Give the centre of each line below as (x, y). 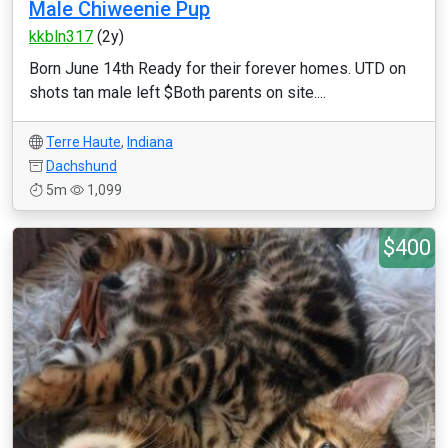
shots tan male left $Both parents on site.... (177, 92)
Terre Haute (83, 142)
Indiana (150, 142)
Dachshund (81, 166)
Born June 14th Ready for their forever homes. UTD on (217, 68)
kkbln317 (61, 36)
